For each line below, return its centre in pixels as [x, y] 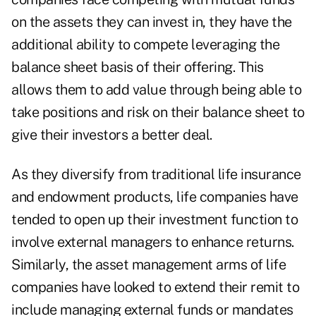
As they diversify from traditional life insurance [156, 175]
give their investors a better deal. [112, 135]
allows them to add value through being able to [156, 90]
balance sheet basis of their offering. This [138, 67]
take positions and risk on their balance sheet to [158, 113]
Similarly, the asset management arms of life [148, 265]
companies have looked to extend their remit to [155, 287]
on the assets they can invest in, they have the [152, 22]
